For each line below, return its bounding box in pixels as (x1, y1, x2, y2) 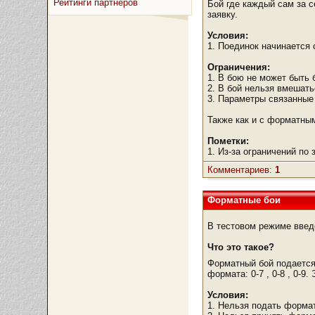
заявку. (207, 9, 238, 20)
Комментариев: (207, 165, 276, 175)
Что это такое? (207, 242, 275, 252)
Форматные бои (207, 195, 281, 205)
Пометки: (207, 136, 250, 146)
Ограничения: (207, 62, 271, 72)
